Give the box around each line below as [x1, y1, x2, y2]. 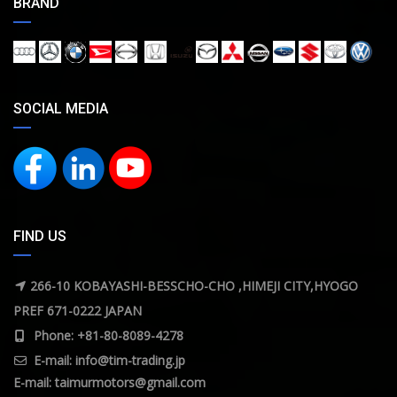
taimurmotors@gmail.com [55, 374, 206, 392]
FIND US [13, 228, 66, 245]
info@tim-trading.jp [75, 352, 185, 370]
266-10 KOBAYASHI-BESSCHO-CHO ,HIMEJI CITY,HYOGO [30, 277, 358, 295]
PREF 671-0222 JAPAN [13, 302, 142, 320]
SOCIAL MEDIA [13, 100, 108, 118]
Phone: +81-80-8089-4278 [34, 327, 183, 345]
